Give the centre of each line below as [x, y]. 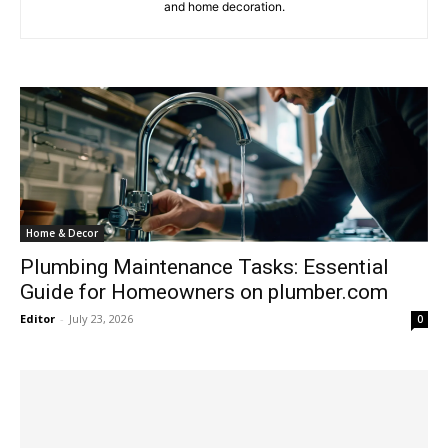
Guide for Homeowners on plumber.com [204, 292]
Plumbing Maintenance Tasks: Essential [204, 267]
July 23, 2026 [101, 319]
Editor [37, 319]
